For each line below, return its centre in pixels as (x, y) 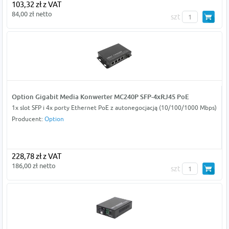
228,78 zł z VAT (36, 156)
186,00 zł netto (33, 165)
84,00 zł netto (32, 14)
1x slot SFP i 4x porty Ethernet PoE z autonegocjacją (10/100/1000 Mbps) (114, 107)
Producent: (28, 119)
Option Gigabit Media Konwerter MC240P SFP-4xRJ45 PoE (100, 96)
